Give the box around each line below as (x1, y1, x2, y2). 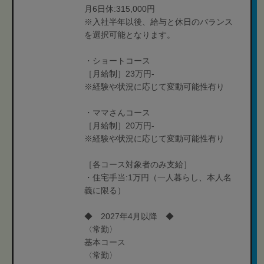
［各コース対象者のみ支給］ (84, 160, 192, 169)
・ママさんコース (84, 108, 150, 117)
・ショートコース (84, 56, 150, 65)
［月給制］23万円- (84, 69, 154, 78)
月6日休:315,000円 (84, 4, 155, 14)
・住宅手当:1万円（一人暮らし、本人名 (84, 173, 232, 182)
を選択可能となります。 (84, 30, 175, 39)
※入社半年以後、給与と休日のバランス (84, 17, 233, 27)
